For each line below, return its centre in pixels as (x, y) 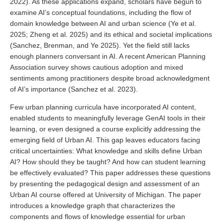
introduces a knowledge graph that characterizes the (93, 205)
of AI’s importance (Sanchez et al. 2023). (74, 89)
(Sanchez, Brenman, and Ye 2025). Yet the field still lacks (100, 46)
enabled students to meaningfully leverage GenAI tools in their (108, 118)
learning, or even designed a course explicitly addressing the (105, 129)
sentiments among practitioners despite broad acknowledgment (110, 78)
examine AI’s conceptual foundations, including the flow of (101, 13)
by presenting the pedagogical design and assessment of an (105, 183)
